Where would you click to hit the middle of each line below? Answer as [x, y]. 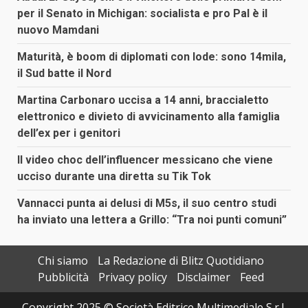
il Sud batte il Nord [64, 74]
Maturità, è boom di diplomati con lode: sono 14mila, [152, 57]
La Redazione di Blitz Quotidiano [180, 261]
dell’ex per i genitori [69, 133]
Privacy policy [132, 277]
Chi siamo [63, 261]
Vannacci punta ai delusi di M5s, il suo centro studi [147, 203]
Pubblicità [63, 277]
